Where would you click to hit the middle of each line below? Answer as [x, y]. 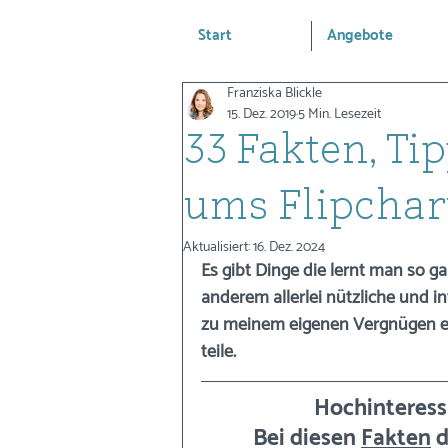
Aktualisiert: [218, 247]
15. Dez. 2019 [261, 114]
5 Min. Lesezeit [339, 114]
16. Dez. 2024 [289, 247]
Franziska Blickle [274, 93]
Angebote [360, 35]
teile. [218, 352]
